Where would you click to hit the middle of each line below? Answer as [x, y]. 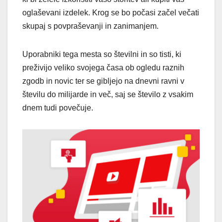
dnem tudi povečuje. [58, 108]
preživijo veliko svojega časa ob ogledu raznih [103, 67]
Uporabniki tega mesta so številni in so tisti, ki [102, 54]
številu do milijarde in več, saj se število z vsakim [108, 94]
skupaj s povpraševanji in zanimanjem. [90, 26]
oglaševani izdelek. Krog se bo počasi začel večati [111, 12]
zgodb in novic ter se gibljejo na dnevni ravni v [103, 81]
